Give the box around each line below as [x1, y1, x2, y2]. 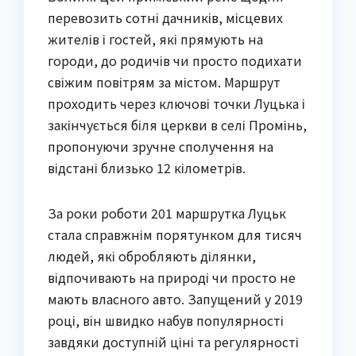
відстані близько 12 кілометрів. [48, 157, 246, 177]
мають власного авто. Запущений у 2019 [48, 288, 303, 308]
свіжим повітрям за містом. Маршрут [48, 72, 281, 91]
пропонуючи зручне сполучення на [48, 136, 273, 156]
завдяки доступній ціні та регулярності [48, 331, 299, 351]
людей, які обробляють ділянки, [48, 246, 256, 265]
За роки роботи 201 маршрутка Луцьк [48, 203, 286, 222]
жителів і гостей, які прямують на [48, 29, 263, 48]
